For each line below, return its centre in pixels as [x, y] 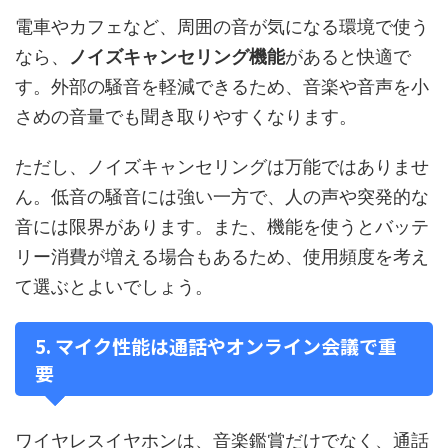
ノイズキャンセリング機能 [177, 56]
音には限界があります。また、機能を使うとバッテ [222, 226]
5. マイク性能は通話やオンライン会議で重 [216, 345]
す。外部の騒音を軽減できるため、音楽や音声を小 [222, 86]
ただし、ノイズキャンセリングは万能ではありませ [222, 166]
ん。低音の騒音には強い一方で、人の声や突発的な [222, 196]
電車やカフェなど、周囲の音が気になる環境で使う [222, 26]
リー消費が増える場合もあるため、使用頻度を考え [222, 256]
